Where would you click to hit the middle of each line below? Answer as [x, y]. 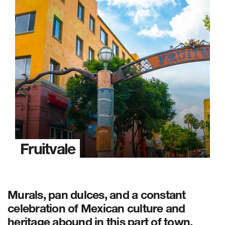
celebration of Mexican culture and [96, 208]
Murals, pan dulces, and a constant [97, 195]
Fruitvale [48, 149]
